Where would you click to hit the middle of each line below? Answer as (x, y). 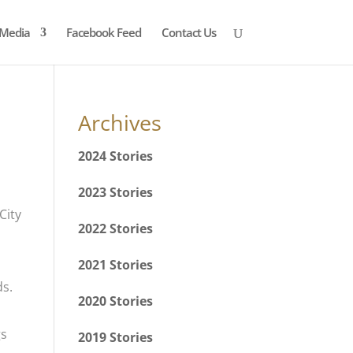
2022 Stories (115, 229)
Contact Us (188, 32)
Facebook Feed (103, 32)
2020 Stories (115, 301)
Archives (119, 123)
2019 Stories (115, 337)
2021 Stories (115, 265)
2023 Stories (115, 192)
